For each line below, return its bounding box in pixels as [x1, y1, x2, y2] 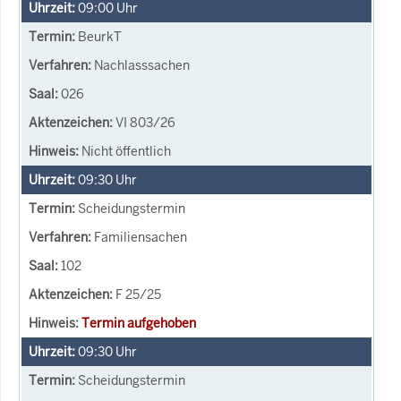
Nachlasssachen [94, 56, 190, 73]
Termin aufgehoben [81, 314, 196, 331]
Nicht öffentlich [81, 142, 171, 159]
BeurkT [78, 28, 122, 45]
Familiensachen [94, 228, 187, 245]
